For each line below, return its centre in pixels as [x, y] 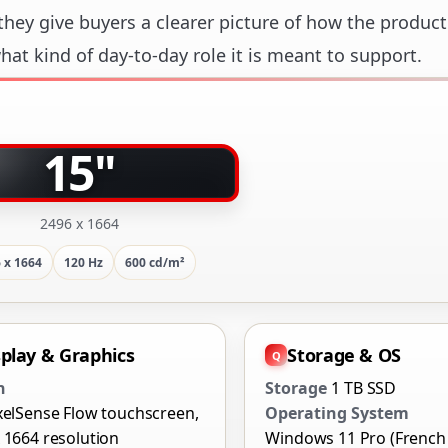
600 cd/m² [155, 263]
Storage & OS [344, 355]
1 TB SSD [364, 388]
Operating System [337, 413]
